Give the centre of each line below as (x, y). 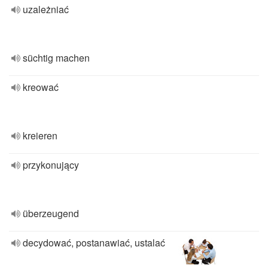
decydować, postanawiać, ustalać (94, 243)
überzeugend (51, 213)
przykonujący (51, 165)
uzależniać (46, 9)
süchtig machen (56, 58)
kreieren (40, 135)
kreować (41, 87)
